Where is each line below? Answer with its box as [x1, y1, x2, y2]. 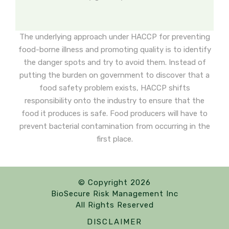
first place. [96, 134, 133, 144]
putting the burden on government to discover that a [19, 71, 210, 80]
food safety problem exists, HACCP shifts [39, 83, 190, 93]
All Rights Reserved [75, 200, 154, 210]
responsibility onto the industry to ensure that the [25, 96, 204, 105]
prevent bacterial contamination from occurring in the [19, 122, 210, 131]
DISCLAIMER [87, 217, 142, 226]
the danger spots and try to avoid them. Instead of [23, 58, 206, 67]
